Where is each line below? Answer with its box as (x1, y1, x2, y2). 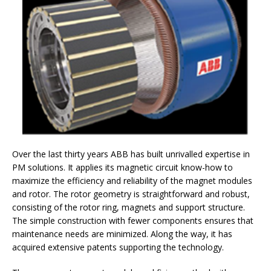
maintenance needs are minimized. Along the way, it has (12, 228, 232, 240)
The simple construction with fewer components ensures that (12, 215, 253, 227)
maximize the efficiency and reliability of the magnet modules (12, 175, 252, 187)
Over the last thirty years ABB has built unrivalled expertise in (12, 148, 250, 160)
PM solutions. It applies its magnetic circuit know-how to (12, 162, 233, 174)
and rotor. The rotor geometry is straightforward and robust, (12, 188, 250, 200)
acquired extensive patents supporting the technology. (12, 241, 229, 253)
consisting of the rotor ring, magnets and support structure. (12, 201, 245, 214)
